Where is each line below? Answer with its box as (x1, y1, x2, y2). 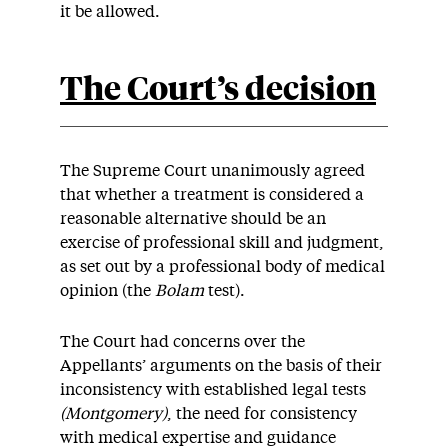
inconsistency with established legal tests (60, 382, 366, 398)
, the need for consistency (167, 406, 357, 422)
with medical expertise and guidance (60, 430, 336, 446)
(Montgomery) (60, 406, 167, 422)
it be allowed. (60, 4, 160, 20)
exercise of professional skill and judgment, (60, 235, 384, 251)
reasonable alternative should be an (60, 211, 326, 227)
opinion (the (60, 283, 155, 299)
